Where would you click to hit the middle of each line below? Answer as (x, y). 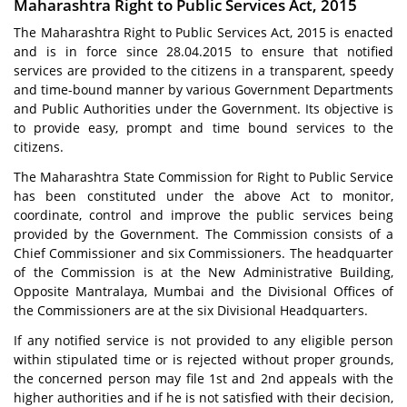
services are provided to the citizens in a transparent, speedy (203, 70)
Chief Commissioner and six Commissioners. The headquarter (203, 253)
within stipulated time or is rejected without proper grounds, (203, 359)
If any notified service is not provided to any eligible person (203, 340)
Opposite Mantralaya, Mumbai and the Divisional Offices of (203, 291)
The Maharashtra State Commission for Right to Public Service (203, 177)
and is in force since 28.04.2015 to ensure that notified (203, 51)
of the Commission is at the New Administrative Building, (203, 272)
